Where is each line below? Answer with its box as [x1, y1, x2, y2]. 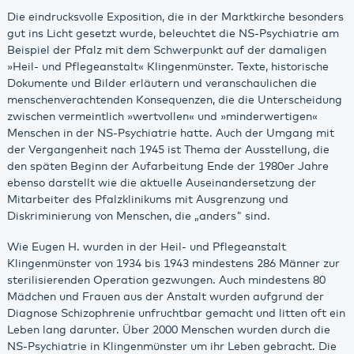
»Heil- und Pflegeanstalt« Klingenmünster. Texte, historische [6, 62, 329, 73]
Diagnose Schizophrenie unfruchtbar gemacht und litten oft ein [6, 307, 345, 319]
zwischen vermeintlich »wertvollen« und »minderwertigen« [6, 111, 318, 123]
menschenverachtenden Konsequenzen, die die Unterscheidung [6, 95, 342, 107]
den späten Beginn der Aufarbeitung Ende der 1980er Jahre [6, 161, 329, 173]
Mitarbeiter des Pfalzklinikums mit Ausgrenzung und [6, 194, 288, 206]
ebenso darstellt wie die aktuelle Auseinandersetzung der [6, 178, 316, 190]
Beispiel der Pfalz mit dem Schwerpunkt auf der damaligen [6, 45, 326, 57]
